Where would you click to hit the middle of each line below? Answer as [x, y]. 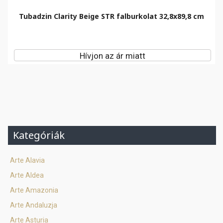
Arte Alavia [27, 160]
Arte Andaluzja [34, 205]
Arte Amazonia [34, 190]
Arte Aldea [27, 175]
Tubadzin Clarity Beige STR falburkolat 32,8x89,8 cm [111, 16]
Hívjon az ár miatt [112, 56]
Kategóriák [39, 135]
